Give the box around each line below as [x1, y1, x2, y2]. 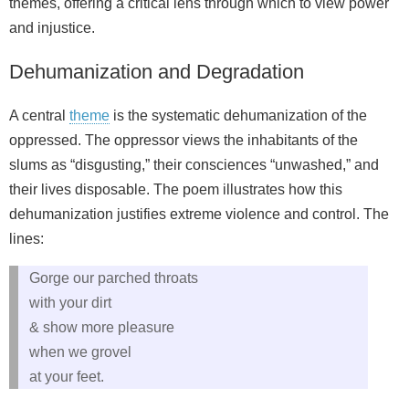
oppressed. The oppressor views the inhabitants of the [9, 132, 358, 149]
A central [9, 108, 69, 124]
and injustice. [9, 20, 95, 37]
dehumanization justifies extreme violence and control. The [9, 206, 389, 223]
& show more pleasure [29, 320, 174, 336]
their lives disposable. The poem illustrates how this [9, 182, 342, 198]
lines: [9, 231, 44, 247]
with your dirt [29, 295, 111, 311]
